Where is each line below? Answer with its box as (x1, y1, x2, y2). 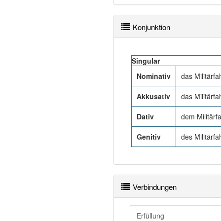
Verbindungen (133, 182, 177, 192)
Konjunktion (133, 22, 170, 32)
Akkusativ (137, 91, 170, 101)
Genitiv (137, 132, 161, 142)
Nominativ (137, 71, 171, 81)
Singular (132, 56, 160, 66)
